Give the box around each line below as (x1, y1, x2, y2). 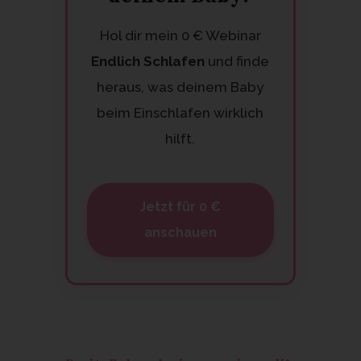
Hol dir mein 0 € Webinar (99, 27, 261, 44)
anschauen (143, 224, 217, 240)
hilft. (165, 130, 196, 147)
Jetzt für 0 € (139, 198, 222, 214)
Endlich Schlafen (91, 52, 205, 69)
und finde (205, 52, 270, 69)
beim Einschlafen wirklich (97, 104, 264, 121)
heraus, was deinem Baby (97, 78, 264, 95)
